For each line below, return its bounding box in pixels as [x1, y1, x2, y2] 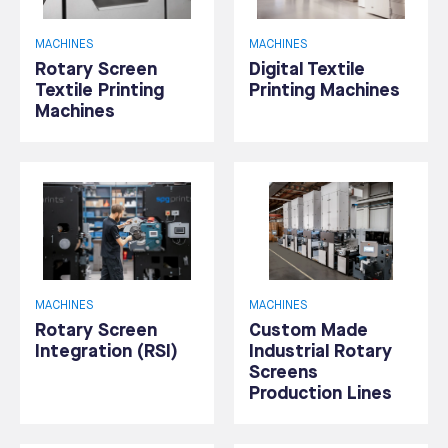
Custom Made [249, 319, 368, 341]
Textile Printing [35, 79, 164, 101]
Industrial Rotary [249, 340, 392, 362]
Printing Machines [249, 79, 400, 101]
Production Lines [249, 382, 392, 404]
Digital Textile [249, 58, 365, 80]
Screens [249, 361, 318, 383]
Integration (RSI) [35, 340, 178, 362]
